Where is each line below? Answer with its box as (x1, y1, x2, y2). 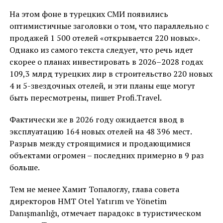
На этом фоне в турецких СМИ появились (9, 8, 168, 20)
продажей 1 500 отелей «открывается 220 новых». (9, 32, 200, 44)
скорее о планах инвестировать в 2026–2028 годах (9, 56, 203, 68)
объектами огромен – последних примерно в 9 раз (9, 150, 204, 161)
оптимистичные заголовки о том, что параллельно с (9, 20, 209, 32)
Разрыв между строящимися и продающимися (9, 138, 191, 149)
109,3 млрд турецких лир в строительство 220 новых (9, 68, 213, 80)
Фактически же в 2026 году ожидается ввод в (9, 114, 184, 125)
